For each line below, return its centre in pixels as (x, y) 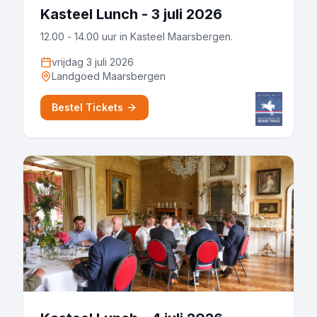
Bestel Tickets (87, 107)
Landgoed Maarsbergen (109, 76)
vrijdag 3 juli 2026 (93, 62)
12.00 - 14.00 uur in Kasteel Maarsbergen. (137, 36)
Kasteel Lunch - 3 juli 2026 (131, 14)
